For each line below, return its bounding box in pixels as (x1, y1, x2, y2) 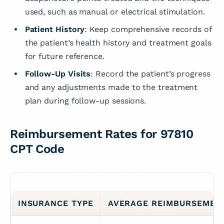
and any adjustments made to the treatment (24, 82, 198, 92)
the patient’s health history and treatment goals (24, 38, 211, 48)
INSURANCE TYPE (17, 198, 94, 208)
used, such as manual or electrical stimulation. (24, 7, 205, 17)
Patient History (24, 24, 85, 34)
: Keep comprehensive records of (84, 24, 211, 34)
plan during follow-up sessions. (24, 96, 146, 106)
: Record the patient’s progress (90, 69, 210, 79)
